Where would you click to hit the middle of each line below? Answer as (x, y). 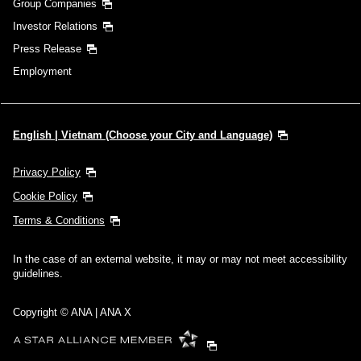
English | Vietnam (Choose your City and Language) (143, 135)
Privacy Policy (47, 172)
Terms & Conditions (59, 220)
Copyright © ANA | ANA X (72, 312)
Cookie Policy (45, 196)
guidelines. (38, 273)
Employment (42, 71)
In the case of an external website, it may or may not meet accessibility (180, 259)
